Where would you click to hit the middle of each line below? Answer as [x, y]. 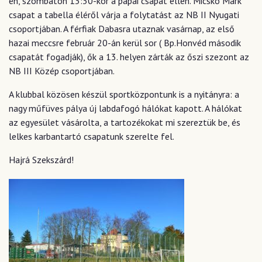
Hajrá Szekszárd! [41, 160]
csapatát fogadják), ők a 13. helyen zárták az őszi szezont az [129, 57]
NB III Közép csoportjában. [62, 71]
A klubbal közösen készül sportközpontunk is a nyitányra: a [124, 94]
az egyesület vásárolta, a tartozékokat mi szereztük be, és [125, 122]
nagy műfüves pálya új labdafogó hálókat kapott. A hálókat [125, 108]
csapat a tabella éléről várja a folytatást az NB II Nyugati [124, 15]
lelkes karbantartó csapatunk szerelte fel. [92, 136]
